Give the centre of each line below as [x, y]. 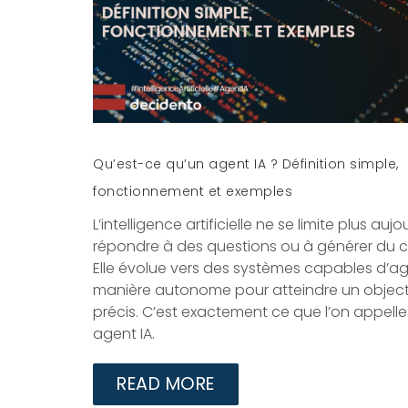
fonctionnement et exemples [193, 192]
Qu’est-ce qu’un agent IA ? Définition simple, [246, 164]
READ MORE [166, 384]
